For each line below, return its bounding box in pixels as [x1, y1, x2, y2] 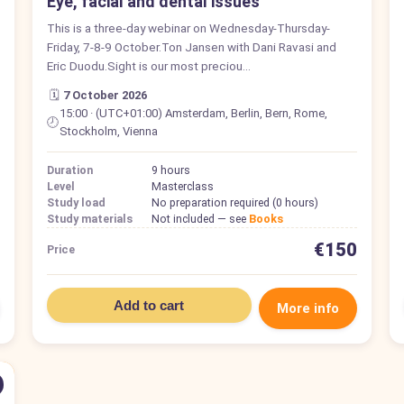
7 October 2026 [62, 87, 147, 102]
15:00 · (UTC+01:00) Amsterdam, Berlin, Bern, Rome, [60, 106, 328, 120]
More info [277, 299, 340, 317]
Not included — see [151, 211, 249, 225]
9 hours [151, 162, 190, 177]
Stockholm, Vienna [60, 124, 159, 138]
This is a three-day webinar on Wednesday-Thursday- [46, 20, 330, 35]
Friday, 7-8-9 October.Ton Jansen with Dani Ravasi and [46, 39, 336, 54]
